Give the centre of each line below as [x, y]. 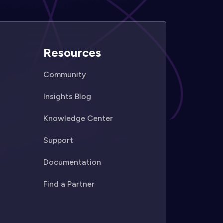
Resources [72, 53]
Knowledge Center [78, 118]
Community [65, 74]
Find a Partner [69, 184]
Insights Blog [67, 96]
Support [58, 140]
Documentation [72, 162]
